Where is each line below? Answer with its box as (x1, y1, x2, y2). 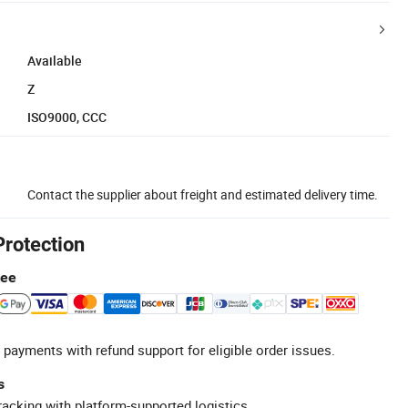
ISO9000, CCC (27, 107, 107, 126)
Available (27, 51, 82, 69)
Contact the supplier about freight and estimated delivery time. (27, 185, 378, 203)
